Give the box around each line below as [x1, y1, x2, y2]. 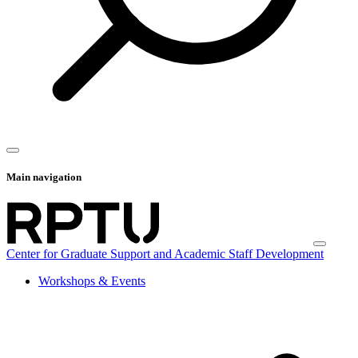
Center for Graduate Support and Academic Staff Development [6, 246, 324, 261]
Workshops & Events [38, 273, 145, 288]
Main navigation [6, 171, 82, 184]
